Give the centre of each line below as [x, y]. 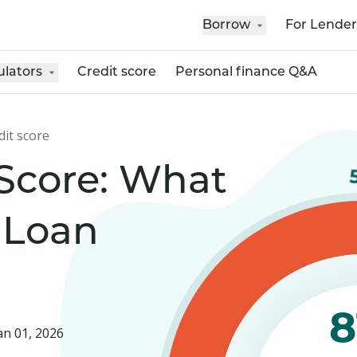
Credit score [117, 72]
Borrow [226, 25]
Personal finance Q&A [246, 72]
